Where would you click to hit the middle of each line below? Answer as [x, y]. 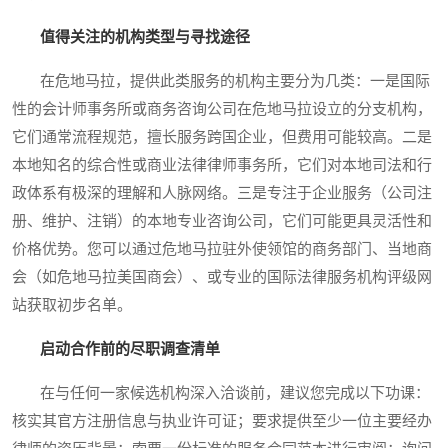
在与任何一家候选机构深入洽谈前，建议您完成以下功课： [221, 392]
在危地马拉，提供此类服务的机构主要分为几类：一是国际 [221, 80]
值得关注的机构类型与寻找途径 [145, 36]
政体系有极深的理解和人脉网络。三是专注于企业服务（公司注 [222, 192]
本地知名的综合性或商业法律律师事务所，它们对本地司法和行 [222, 164]
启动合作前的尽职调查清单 [130, 348]
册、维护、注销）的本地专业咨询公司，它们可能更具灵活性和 [222, 220]
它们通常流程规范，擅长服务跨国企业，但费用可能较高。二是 [222, 136]
